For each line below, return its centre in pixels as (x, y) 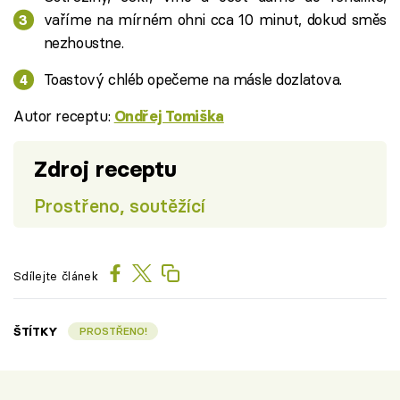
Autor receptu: (64, 116)
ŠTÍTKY (36, 331)
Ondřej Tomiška (169, 116)
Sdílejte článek (56, 276)
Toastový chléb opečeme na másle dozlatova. (193, 79)
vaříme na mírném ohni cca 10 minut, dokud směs (215, 19)
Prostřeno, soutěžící (119, 205)
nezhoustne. (83, 42)
